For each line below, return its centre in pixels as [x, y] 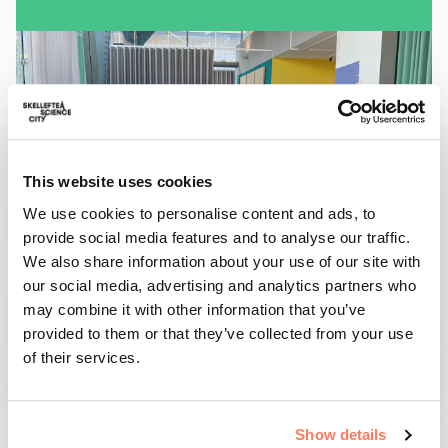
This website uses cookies [118, 182]
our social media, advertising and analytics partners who [219, 285]
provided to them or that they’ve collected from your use [218, 333]
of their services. [81, 357]
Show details [341, 435]
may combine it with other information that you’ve [194, 309]
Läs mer [270, 374]
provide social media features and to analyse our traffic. [217, 237]
